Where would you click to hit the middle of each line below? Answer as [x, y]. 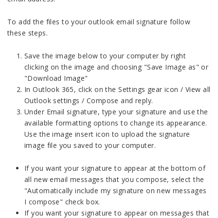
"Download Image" [56, 78]
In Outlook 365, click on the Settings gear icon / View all [118, 89]
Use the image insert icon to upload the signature [107, 134]
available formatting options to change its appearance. [116, 123]
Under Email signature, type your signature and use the [116, 111]
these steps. [28, 33]
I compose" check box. [62, 201]
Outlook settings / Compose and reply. [89, 100]
